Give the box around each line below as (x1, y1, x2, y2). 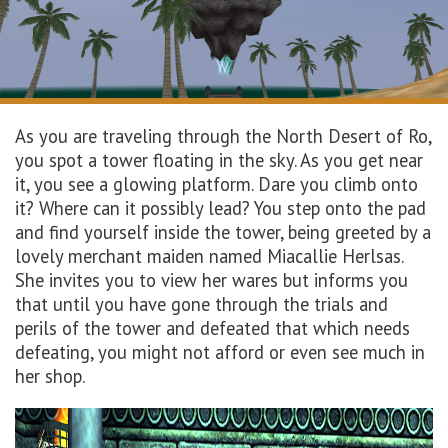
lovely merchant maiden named (15, 244, 267, 269)
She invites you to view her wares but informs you (15, 268, 408, 293)
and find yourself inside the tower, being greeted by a (15, 220, 431, 245)
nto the (335, 196, 398, 221)
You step (254, 196, 325, 221)
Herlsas (342, 244, 401, 269)
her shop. (15, 364, 85, 389)
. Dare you (251, 172, 334, 197)
